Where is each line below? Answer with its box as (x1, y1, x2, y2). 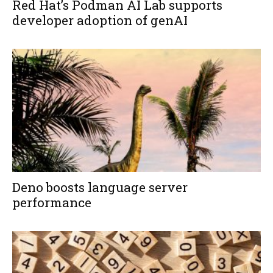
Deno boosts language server (12, 178, 188, 196)
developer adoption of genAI (12, 12, 188, 29)
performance (12, 193, 91, 211)
